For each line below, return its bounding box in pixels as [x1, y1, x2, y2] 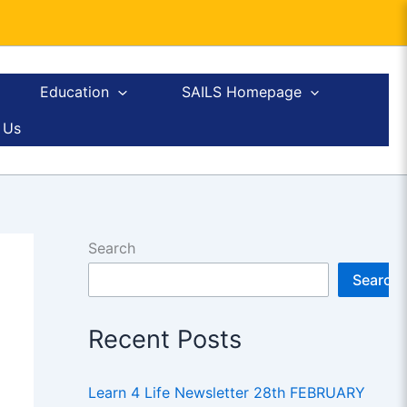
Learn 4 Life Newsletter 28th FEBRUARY [87, 383, 365, 402]
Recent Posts [87, 324, 242, 355]
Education [40, 83, 110, 102]
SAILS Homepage [181, 83, 302, 102]
